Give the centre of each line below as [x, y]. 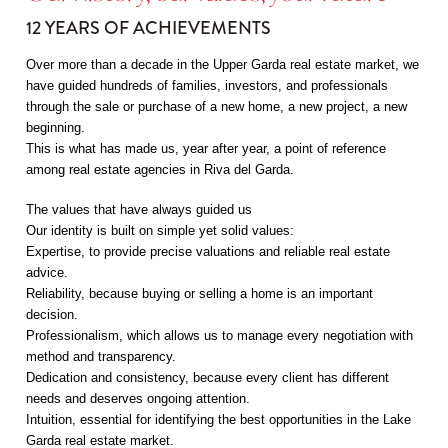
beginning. [56, 127]
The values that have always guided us [139, 209]
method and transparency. [101, 356]
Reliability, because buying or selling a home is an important [200, 293]
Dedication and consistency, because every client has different [208, 377]
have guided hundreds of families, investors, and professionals [207, 85]
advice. [47, 272]
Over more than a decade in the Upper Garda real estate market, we [223, 64]
